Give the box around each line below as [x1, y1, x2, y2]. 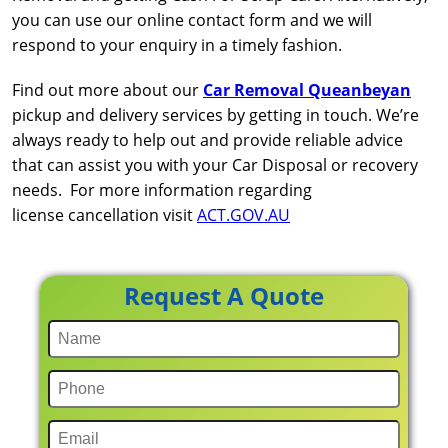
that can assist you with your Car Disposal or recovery [12, 154, 418, 177]
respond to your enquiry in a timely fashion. [12, 34, 342, 57]
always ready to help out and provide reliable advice [12, 129, 403, 152]
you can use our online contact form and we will [12, 9, 372, 32]
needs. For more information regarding [12, 179, 312, 202]
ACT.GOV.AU [197, 204, 290, 227]
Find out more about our [12, 79, 203, 102]
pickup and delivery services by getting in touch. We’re [12, 104, 419, 127]
